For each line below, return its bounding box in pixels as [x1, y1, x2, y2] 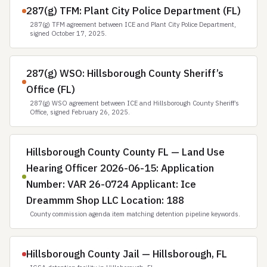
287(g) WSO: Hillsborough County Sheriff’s [26, 67, 223, 80]
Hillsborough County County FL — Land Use [26, 145, 225, 159]
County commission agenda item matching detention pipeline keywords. [30, 210, 240, 218]
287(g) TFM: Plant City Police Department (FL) [26, 4, 241, 17]
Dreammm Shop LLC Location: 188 [26, 194, 184, 207]
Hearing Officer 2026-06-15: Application [26, 162, 214, 175]
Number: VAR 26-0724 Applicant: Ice [26, 178, 196, 191]
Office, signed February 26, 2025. [30, 108, 130, 116]
